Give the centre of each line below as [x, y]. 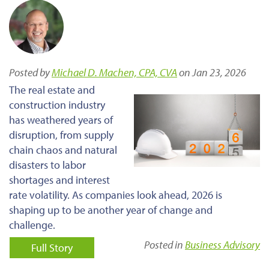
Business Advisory [222, 244]
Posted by [30, 72]
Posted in [165, 244]
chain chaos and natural [63, 150]
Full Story [52, 247]
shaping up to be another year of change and [111, 210]
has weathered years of [61, 119]
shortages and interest [59, 180]
